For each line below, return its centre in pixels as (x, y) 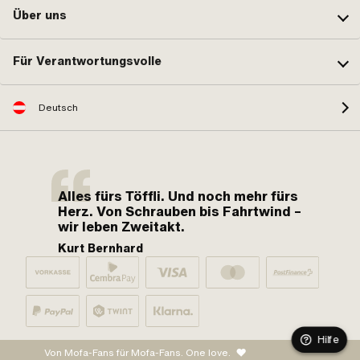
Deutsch (58, 107)
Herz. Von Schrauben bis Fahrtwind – (180, 211)
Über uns (40, 16)
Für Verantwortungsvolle (87, 61)
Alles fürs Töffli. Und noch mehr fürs (178, 196)
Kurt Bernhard (100, 248)
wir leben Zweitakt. (121, 226)
